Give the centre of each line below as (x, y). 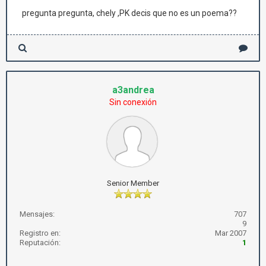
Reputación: (40, 243)
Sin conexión (133, 102)
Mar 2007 (231, 233)
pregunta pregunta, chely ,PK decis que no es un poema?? (129, 13)
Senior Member (133, 183)
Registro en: (40, 233)
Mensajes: (37, 214)
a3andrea (133, 90)
